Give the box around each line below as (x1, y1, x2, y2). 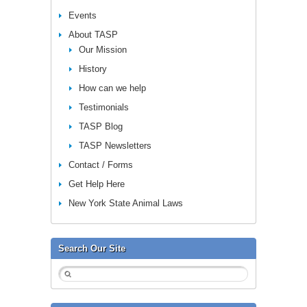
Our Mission (79, 44, 127, 55)
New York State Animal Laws (69, 197, 183, 208)
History (79, 63, 107, 74)
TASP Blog (79, 121, 123, 132)
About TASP (69, 29, 118, 40)
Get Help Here (69, 178, 125, 189)
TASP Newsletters (79, 140, 151, 151)
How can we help (79, 82, 146, 93)
